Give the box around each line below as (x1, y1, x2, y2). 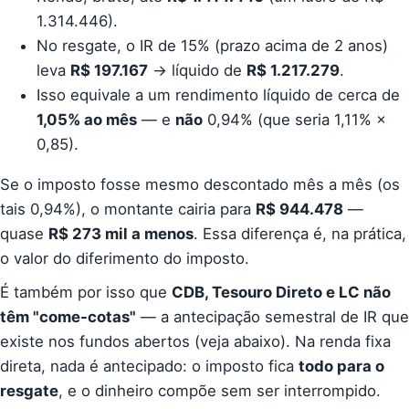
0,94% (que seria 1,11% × (203, 110, 386, 130)
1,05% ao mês (37, 110, 137, 130)
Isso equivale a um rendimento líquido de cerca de (37, 86, 400, 105)
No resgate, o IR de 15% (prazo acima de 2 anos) (37, 37, 388, 56)
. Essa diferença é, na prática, (194, 225, 406, 244)
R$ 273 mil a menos (48, 225, 194, 244)
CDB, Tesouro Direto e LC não (172, 282, 391, 301)
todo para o (299, 356, 384, 375)
